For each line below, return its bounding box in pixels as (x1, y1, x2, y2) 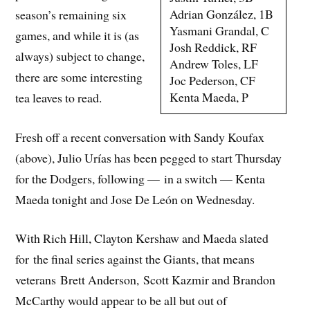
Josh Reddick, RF (170, 39, 257, 56)
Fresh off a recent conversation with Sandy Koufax (15, 128, 265, 145)
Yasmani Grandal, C (170, 22, 270, 39)
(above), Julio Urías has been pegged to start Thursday (15, 149, 282, 166)
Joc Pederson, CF (170, 72, 256, 89)
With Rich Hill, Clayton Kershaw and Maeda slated (15, 230, 269, 247)
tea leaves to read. (15, 89, 102, 106)
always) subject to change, (15, 47, 145, 64)
